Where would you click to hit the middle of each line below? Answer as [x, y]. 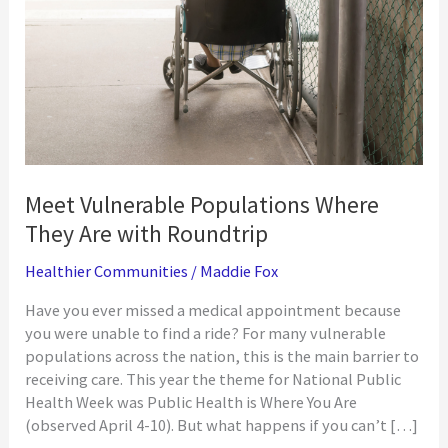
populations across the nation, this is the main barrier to [222, 356]
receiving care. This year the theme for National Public [213, 379]
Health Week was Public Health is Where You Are [191, 402]
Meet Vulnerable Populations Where [202, 204]
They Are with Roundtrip [147, 233]
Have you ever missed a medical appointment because [213, 310]
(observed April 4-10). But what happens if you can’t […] [222, 425]
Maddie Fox [239, 270]
